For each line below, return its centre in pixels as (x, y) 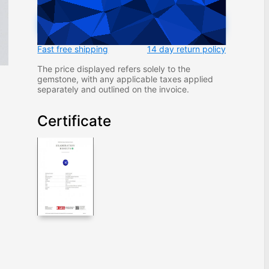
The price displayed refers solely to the (114, 68)
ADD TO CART (131, 20)
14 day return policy (186, 49)
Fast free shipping (73, 49)
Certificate (74, 120)
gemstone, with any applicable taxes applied (125, 79)
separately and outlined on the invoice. (113, 89)
